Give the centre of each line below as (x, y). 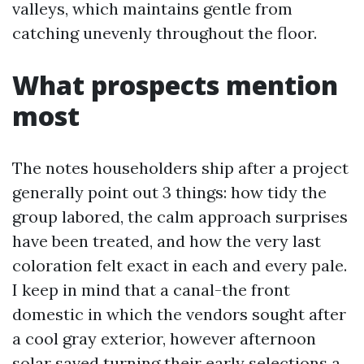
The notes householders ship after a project (180, 168)
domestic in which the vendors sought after (179, 314)
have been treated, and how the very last (167, 241)
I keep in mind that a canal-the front (151, 290)
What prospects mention (175, 85)
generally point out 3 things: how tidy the (169, 192)
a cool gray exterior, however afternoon (164, 338)
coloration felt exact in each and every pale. (180, 265)
